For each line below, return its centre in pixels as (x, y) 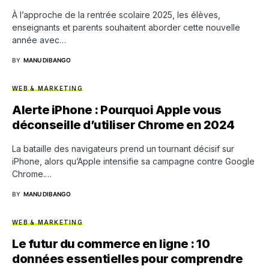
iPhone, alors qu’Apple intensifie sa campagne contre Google (133, 161)
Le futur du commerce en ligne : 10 (111, 244)
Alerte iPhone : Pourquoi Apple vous (117, 110)
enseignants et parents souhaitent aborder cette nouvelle (126, 27)
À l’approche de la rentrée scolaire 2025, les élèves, (116, 15)
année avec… (39, 40)
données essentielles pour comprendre (127, 259)
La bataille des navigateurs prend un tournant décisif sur (123, 149)
